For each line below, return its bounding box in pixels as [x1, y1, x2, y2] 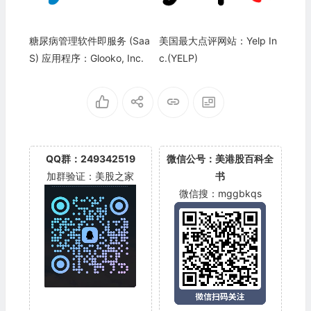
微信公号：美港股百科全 [167, 152, 274, 165]
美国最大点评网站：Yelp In [158, 34, 277, 47]
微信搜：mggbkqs [178, 187, 262, 199]
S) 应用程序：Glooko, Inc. [28, 51, 144, 64]
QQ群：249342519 [45, 152, 135, 165]
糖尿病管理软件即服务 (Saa [28, 34, 150, 47]
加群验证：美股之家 [47, 169, 135, 182]
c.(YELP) [158, 51, 198, 64]
